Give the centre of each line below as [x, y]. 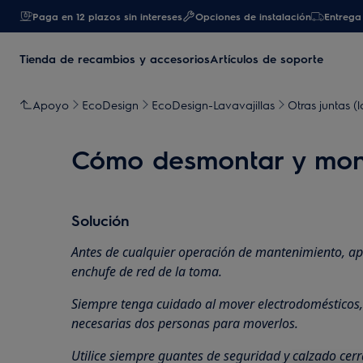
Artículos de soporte [267, 58]
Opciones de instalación [253, 16]
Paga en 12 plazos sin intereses [107, 16]
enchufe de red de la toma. [147, 271]
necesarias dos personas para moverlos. [185, 323]
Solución [100, 220]
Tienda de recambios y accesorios [115, 58]
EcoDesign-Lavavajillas [213, 105]
